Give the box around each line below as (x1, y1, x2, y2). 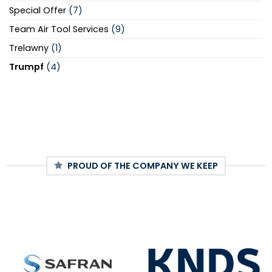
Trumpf (9, 61, 44, 73)
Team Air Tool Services (9, 23, 109, 36)
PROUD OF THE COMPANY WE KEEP (67, 160, 218, 172)
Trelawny (9, 42, 49, 55)
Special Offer (9, 4, 66, 17)
